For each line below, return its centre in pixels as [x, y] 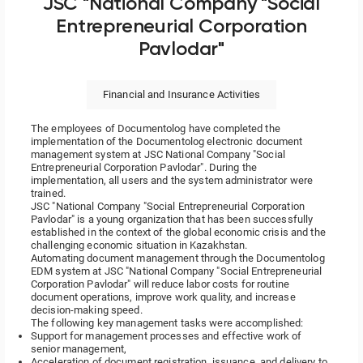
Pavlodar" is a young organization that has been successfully [172, 219]
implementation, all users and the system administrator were [172, 180]
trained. [48, 193]
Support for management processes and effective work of [167, 336]
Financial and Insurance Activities [181, 94]
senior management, [79, 349]
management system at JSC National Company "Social [158, 154]
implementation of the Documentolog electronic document [167, 141]
